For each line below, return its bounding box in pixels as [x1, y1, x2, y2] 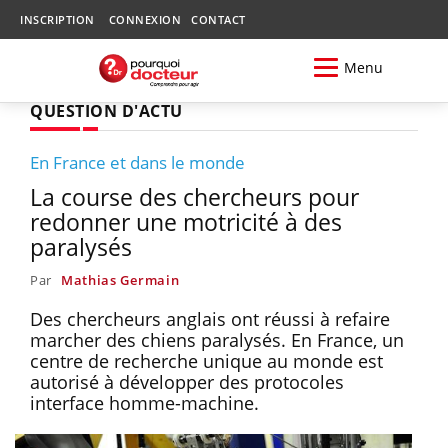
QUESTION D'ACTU [30, 99, 183, 122]
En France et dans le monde [30, 150, 245, 174]
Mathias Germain [60, 270, 180, 289]
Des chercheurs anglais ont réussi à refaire [30, 306, 390, 331]
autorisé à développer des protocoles [30, 369, 344, 394]
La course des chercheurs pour [30, 180, 359, 213]
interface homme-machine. [30, 390, 264, 415]
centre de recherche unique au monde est [30, 348, 383, 373]
